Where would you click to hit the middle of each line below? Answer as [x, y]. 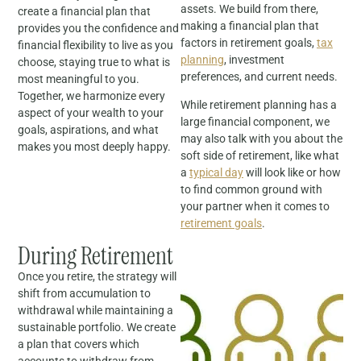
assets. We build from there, [249, 8]
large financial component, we [255, 122]
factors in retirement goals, [249, 42]
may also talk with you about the [261, 139]
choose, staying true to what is [94, 62]
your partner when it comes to [255, 207]
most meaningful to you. [79, 79]
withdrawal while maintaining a [96, 310]
